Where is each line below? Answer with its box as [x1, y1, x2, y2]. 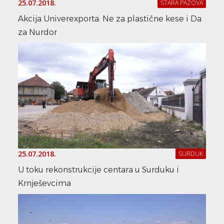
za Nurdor [18, 27, 57, 37]
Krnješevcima [18, 178, 71, 188]
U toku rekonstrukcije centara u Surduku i [18, 164, 179, 174]
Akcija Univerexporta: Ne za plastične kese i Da [18, 13, 201, 23]
